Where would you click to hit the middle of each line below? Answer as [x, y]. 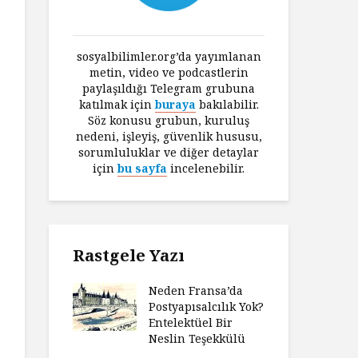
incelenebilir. [206, 168]
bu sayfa [142, 168]
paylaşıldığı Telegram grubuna [169, 88]
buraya [175, 104]
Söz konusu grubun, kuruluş [169, 120]
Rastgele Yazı [129, 255]
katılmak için [117, 104]
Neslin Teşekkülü [197, 338]
